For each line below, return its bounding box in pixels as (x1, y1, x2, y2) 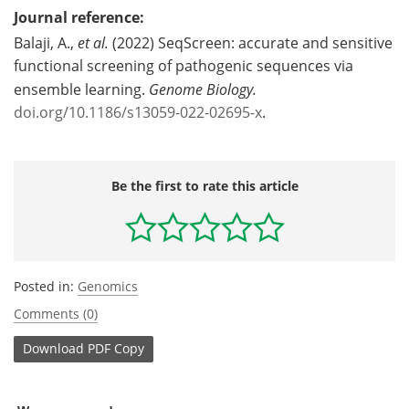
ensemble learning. (14, 79, 149, 100)
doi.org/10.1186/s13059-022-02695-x (14, 101, 262, 122)
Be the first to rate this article (110, 176, 299, 194)
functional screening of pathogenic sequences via (14, 55, 353, 76)
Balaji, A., (14, 32, 78, 53)
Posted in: (14, 277, 78, 295)
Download (23, 340, 84, 358)
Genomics (78, 277, 138, 295)
